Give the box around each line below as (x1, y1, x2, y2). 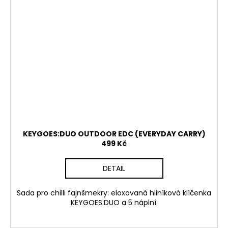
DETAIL (103, 163, 125, 174)
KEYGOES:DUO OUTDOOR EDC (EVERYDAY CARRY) (22, 129, 206, 139)
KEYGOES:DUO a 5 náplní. (70, 197, 158, 208)
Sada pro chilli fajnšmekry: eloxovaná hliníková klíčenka (17, 188, 211, 198)
